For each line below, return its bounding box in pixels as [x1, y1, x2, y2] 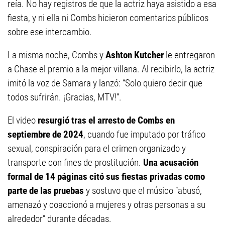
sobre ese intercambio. [8, 26, 92, 38]
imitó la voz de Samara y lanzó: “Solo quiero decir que [8, 77, 202, 89]
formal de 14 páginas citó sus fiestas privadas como [8, 170, 205, 182]
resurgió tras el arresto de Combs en [36, 114, 175, 126]
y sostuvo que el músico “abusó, [84, 184, 202, 196]
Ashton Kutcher [105, 49, 164, 61]
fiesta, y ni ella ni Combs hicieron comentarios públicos [8, 12, 208, 24]
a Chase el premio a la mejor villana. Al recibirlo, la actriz [8, 63, 214, 75]
